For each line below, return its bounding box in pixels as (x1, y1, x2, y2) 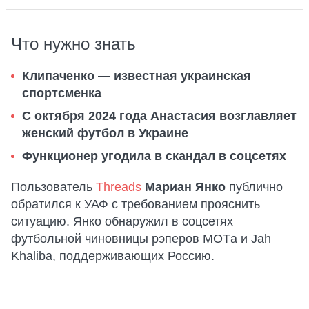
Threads (96, 180, 141, 194)
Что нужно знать (11, 34, 136, 53)
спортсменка (22, 86, 101, 100)
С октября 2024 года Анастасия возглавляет (22, 109, 297, 123)
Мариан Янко (145, 180, 226, 194)
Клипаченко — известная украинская (22, 69, 251, 83)
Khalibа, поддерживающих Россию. (11, 249, 215, 263)
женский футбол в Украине (22, 126, 188, 140)
